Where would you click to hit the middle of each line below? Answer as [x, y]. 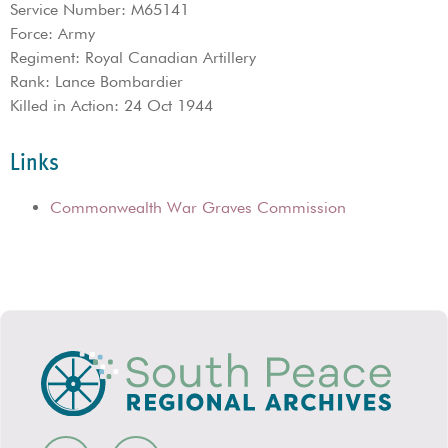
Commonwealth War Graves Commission [198, 208]
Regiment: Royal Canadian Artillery [133, 57]
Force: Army [52, 33]
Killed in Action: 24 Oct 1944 [111, 105]
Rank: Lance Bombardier [96, 81]
